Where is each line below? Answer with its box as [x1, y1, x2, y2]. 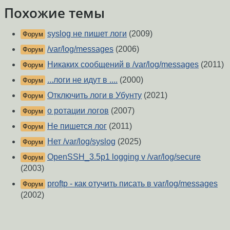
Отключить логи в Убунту [47, 91, 142, 100]
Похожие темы [4, 4, 105, 22]
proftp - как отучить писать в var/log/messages [47, 179, 218, 188]
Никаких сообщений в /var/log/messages [47, 60, 199, 69]
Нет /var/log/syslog [47, 137, 116, 146]
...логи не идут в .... [47, 75, 118, 85]
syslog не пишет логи [47, 29, 127, 39]
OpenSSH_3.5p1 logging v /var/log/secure [47, 152, 201, 162]
